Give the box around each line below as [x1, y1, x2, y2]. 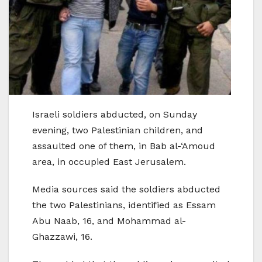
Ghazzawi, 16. [32, 231, 92, 243]
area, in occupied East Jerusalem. [32, 156, 186, 168]
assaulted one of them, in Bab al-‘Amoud [32, 140, 215, 152]
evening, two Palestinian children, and [32, 125, 203, 136]
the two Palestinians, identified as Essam [32, 199, 216, 211]
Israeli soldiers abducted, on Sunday [32, 109, 197, 120]
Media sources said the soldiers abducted [32, 184, 220, 195]
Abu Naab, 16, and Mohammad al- [32, 215, 186, 227]
